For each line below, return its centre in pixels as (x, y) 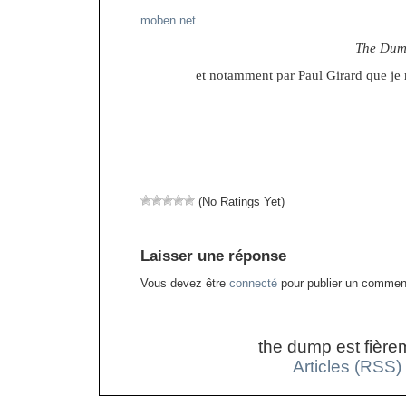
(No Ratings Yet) (240, 202)
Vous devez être (185, 283)
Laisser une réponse (213, 256)
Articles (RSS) (347, 367)
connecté (253, 283)
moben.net (168, 20)
